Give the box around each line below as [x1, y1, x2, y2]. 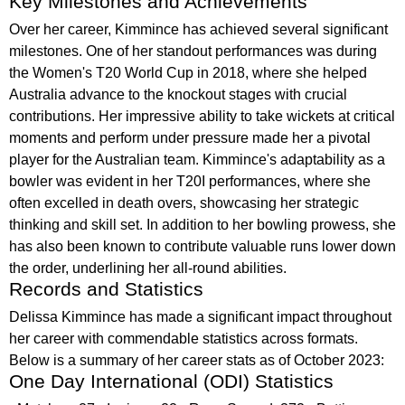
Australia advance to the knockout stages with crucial [9, 87, 347, 102]
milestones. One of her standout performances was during [9, 43, 377, 59]
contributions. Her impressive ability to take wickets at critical [9, 108, 395, 124]
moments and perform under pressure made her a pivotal [9, 130, 371, 146]
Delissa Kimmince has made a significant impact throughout [9, 309, 391, 325]
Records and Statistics [9, 278, 203, 299]
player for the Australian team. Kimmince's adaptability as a [9, 152, 385, 167]
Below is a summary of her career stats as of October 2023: [9, 353, 384, 368]
